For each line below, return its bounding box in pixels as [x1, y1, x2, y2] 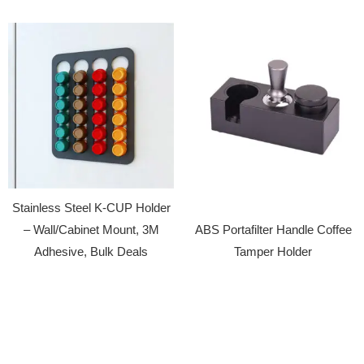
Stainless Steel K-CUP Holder [11, 201, 171, 215]
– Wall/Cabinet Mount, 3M [23, 223, 159, 237]
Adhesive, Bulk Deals [34, 245, 148, 259]
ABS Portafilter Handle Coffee [194, 223, 352, 237]
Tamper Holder [234, 245, 312, 259]
